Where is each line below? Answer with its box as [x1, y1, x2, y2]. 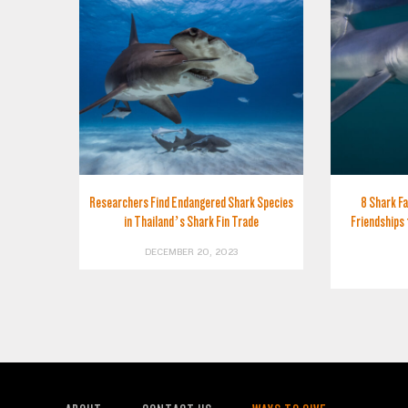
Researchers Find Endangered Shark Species [88, 193, 293, 211]
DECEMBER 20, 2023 [144, 246, 238, 258]
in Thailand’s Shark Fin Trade [123, 212, 259, 230]
